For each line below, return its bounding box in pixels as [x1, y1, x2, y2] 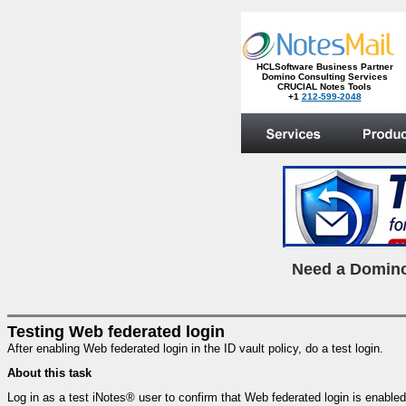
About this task [7, 366, 92, 380]
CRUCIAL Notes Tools [277, 82, 372, 92]
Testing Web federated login [7, 323, 225, 341]
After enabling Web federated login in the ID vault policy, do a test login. [7, 342, 383, 355]
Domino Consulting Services [261, 72, 388, 82]
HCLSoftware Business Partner [256, 62, 393, 72]
